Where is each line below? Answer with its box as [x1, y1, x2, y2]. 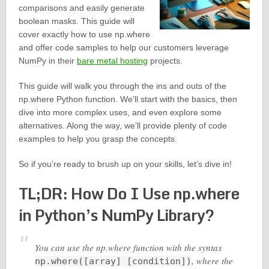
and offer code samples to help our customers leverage [18, 43, 229, 52]
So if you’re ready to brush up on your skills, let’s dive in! [18, 159, 232, 169]
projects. [147, 56, 183, 65]
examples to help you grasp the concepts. [18, 134, 177, 144]
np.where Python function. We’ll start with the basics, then [18, 94, 237, 104]
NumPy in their [18, 56, 77, 65]
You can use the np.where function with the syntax [34, 241, 222, 253]
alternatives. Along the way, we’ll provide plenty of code [18, 121, 227, 130]
